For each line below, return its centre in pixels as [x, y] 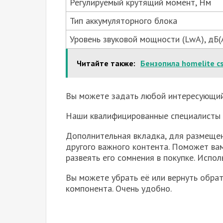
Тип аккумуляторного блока [123, 20]
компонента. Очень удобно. [119, 188]
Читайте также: [106, 63]
